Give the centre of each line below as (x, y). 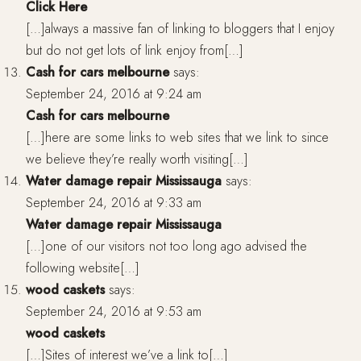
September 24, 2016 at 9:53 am (114, 312)
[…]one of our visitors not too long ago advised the (166, 247)
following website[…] (83, 268)
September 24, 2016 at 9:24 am (114, 94)
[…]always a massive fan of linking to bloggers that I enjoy (180, 29)
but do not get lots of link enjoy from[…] (135, 51)
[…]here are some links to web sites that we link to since (177, 138)
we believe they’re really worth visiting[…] (137, 160)
